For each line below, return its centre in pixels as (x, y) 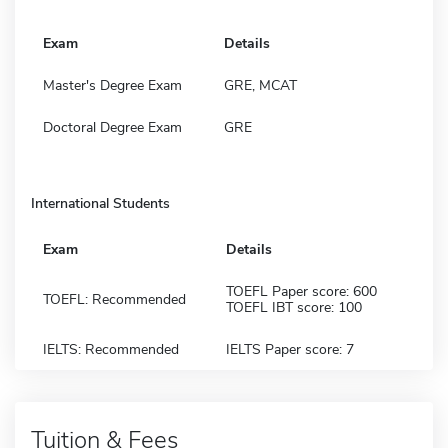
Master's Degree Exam (112, 85)
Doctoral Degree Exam (112, 127)
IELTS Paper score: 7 (290, 349)
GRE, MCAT (260, 85)
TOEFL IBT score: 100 (294, 307)
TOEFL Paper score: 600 (301, 291)
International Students (100, 203)
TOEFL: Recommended (114, 299)
